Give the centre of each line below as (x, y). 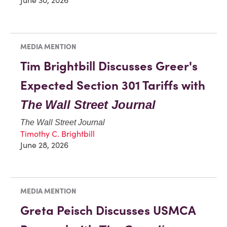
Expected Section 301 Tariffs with (113, 85)
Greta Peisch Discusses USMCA (108, 211)
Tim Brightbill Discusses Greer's (109, 66)
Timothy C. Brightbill (58, 134)
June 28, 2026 (44, 145)
